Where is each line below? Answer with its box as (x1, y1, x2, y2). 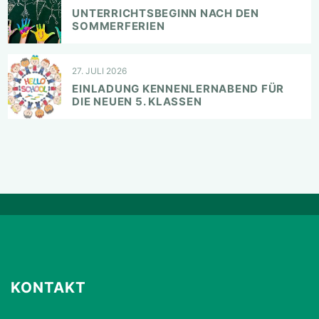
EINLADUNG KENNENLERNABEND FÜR (72, 82, 284, 96)
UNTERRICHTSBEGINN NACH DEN (72, 6, 259, 20)
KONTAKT (11, 278, 87, 297)
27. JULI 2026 (72, 65, 127, 76)
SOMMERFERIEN (72, 19, 165, 33)
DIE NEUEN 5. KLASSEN (72, 95, 202, 109)
